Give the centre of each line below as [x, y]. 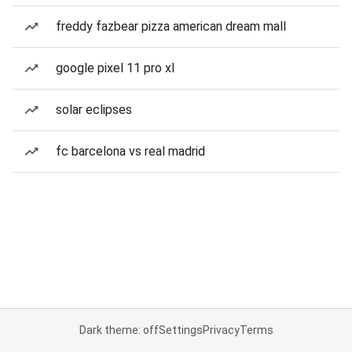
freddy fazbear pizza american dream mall [171, 26]
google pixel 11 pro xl [115, 68]
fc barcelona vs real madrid [130, 151]
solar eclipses [94, 110]
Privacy [221, 330]
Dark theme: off [119, 330]
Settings [180, 330]
